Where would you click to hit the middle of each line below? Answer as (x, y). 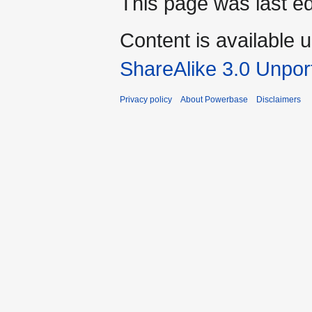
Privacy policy (146, 99)
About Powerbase (214, 99)
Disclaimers (279, 99)
